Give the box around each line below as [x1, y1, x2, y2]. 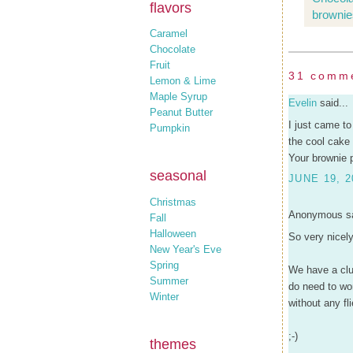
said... [317, 97, 348, 110]
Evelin [288, 97, 317, 110]
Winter [150, 290, 179, 303]
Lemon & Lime [150, 75, 216, 87]
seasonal [150, 168, 206, 184]
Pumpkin [150, 122, 190, 134]
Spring [150, 258, 179, 271]
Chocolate [150, 43, 195, 55]
